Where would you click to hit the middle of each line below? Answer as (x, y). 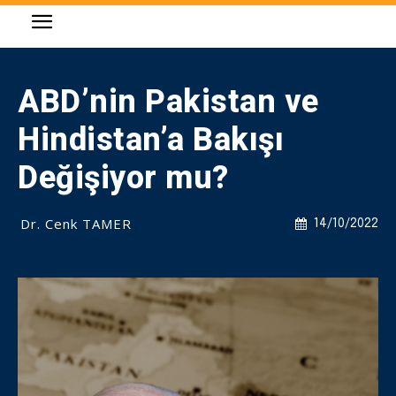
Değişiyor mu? (123, 178)
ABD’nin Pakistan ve (168, 102)
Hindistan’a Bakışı (151, 140)
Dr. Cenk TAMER (76, 224)
